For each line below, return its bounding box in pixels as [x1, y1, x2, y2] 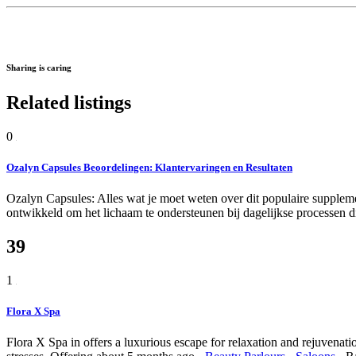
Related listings [6, 92, 131, 114]
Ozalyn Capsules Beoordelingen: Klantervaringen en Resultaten [6, 161, 292, 174]
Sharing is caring [6, 63, 72, 73]
